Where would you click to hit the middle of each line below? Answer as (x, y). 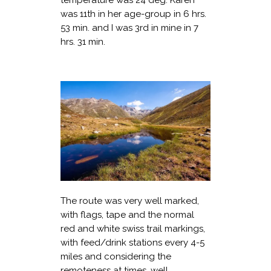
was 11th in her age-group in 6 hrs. (133, 14)
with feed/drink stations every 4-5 (132, 242)
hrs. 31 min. (83, 41)
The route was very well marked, (130, 201)
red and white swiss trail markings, (133, 228)
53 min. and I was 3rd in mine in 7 (129, 28)
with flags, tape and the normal (127, 214)
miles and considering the (116, 256)
